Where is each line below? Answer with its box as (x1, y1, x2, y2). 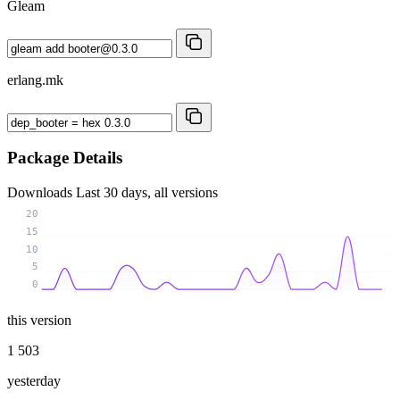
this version (7, 312, 71, 328)
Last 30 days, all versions (76, 184, 218, 200)
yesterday (7, 372, 61, 388)
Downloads (7, 184, 76, 200)
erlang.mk (7, 71, 63, 87)
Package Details (7, 148, 122, 168)
